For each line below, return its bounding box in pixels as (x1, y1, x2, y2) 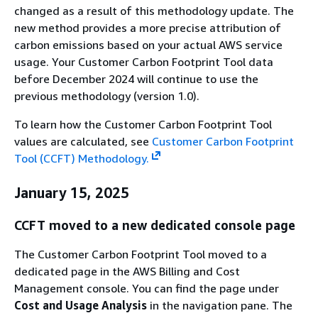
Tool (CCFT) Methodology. (14, 151, 149, 166)
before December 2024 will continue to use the (14, 72, 258, 87)
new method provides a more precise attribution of (14, 21, 281, 35)
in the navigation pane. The (147, 297, 292, 312)
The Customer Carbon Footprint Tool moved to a (14, 246, 267, 261)
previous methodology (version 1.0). (14, 89, 199, 104)
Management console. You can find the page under (14, 280, 279, 295)
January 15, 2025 (14, 185, 129, 202)
